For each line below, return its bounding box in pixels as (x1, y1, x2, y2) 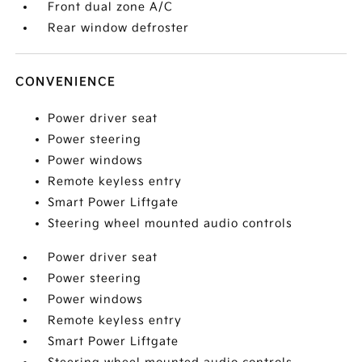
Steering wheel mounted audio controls (48, 217, 293, 230)
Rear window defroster (48, 21, 190, 35)
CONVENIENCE (15, 75, 116, 89)
